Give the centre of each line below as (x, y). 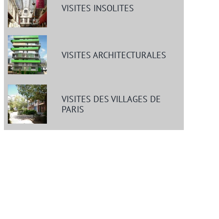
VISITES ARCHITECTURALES (114, 55)
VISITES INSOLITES (98, 8)
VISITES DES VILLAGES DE (111, 99)
